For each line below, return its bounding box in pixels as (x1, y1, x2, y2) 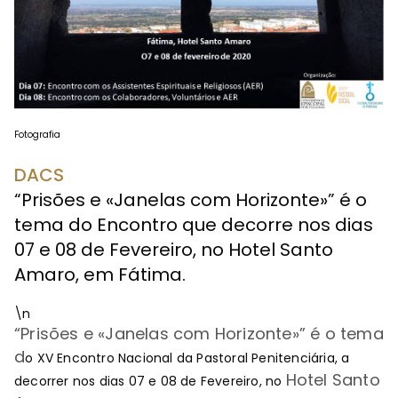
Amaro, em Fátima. (14, 262, 186, 287)
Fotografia (14, 128, 60, 141)
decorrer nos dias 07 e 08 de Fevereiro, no (14, 372, 286, 390)
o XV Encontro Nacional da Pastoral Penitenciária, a (25, 349, 350, 367)
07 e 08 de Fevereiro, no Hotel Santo (14, 237, 333, 262)
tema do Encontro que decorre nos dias (14, 212, 373, 237)
